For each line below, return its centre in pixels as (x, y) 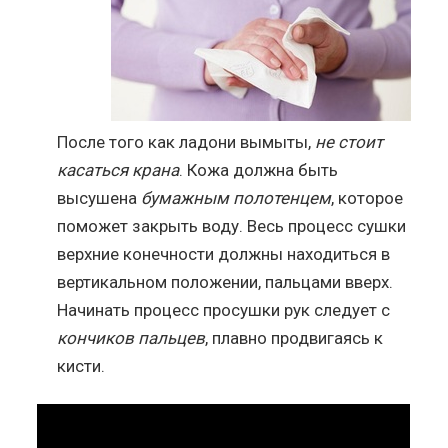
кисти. (81, 365)
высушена (99, 197)
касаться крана (118, 169)
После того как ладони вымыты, (184, 141)
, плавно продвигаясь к (294, 337)
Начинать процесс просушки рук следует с (224, 309)
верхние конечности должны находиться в (224, 253)
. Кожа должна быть (259, 169)
